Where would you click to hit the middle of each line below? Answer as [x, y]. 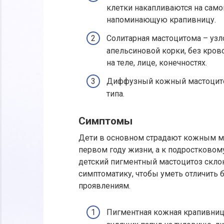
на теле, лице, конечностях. [157, 62]
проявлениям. [104, 185]
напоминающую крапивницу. [161, 19]
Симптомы [105, 121]
